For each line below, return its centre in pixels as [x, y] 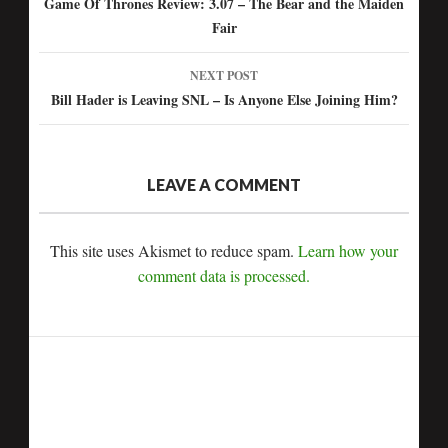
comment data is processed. [224, 275]
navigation [96, 44]
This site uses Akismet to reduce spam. [174, 250]
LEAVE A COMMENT [224, 184]
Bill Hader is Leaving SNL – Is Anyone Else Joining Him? [224, 99]
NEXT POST [224, 75]
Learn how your [348, 250]
